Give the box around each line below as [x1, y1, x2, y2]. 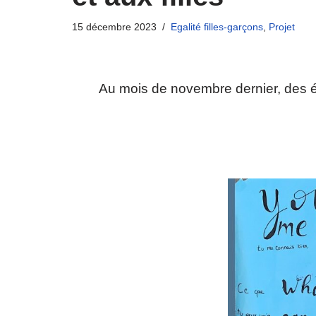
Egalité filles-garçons [171, 21, 263, 32]
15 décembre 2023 [72, 21, 157, 32]
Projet [269, 21, 295, 32]
